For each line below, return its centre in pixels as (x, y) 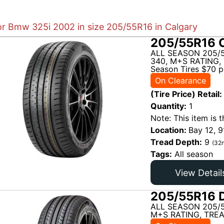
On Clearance (180, 80)
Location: (169, 130)
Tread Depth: (176, 142)
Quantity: (168, 106)
